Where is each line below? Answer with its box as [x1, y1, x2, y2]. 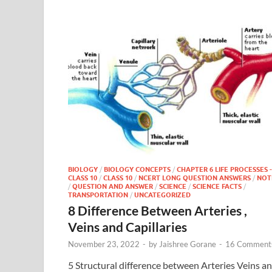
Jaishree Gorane [159, 239, 216, 249]
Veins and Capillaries [68, 219, 187, 234]
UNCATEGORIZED [134, 190, 191, 199]
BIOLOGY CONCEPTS [104, 165, 171, 174]
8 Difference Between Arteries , [68, 202, 247, 218]
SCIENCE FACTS [192, 182, 242, 191]
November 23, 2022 [68, 239, 140, 249]
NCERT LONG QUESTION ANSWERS [138, 173, 251, 182]
